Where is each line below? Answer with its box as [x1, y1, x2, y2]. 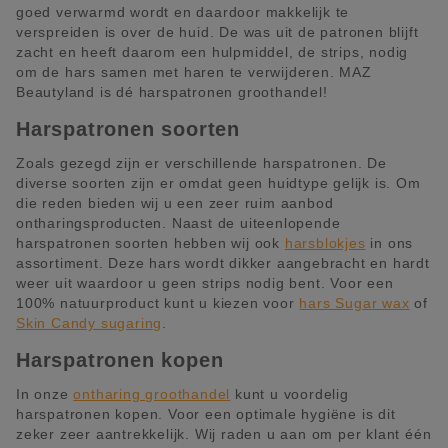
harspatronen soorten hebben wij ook [16, 234, 285, 251]
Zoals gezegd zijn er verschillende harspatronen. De [16, 154, 387, 171]
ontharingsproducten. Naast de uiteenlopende [16, 214, 341, 231]
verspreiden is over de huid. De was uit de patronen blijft [16, 24, 419, 40]
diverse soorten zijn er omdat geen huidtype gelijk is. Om [16, 174, 421, 191]
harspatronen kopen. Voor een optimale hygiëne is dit [16, 405, 396, 422]
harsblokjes [284, 234, 366, 251]
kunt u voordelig [230, 385, 349, 402]
